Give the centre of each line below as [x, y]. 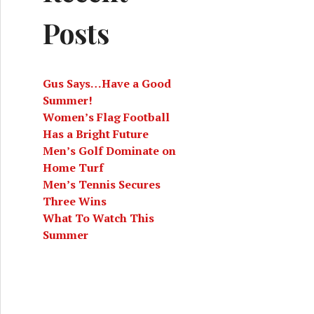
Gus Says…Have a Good [107, 83]
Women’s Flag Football [106, 117]
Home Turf [73, 168]
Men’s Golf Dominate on [109, 151]
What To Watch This [98, 218]
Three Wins [75, 201]
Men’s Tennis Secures [102, 184]
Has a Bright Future [96, 134]
